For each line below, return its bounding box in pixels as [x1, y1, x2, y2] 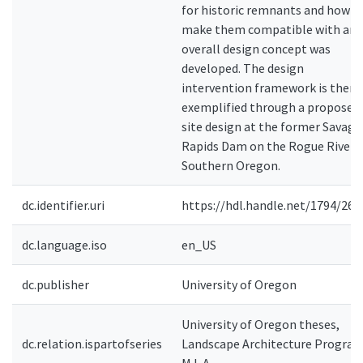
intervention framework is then [181, 79, 357, 96]
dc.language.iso [22, 237, 107, 253]
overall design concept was [181, 41, 331, 57]
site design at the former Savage [181, 118, 361, 135]
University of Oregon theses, [181, 316, 340, 332]
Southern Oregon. [181, 157, 280, 173]
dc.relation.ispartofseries [22, 335, 162, 352]
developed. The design [181, 60, 304, 76]
